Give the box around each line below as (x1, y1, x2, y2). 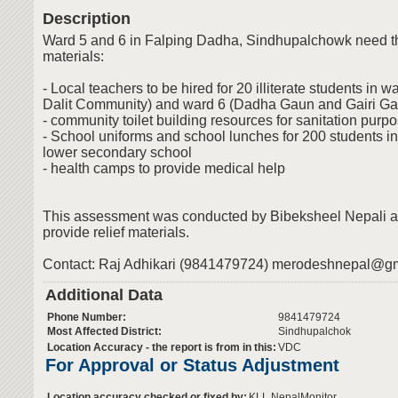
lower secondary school (43, 145, 192, 161)
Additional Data (45, 285, 163, 305)
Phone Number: (47, 311, 126, 324)
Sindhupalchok (278, 325, 351, 338)
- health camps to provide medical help (43, 161, 285, 177)
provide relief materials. (43, 225, 189, 241)
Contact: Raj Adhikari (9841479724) (43, 257, 272, 273)
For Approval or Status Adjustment (45, 355, 339, 376)
